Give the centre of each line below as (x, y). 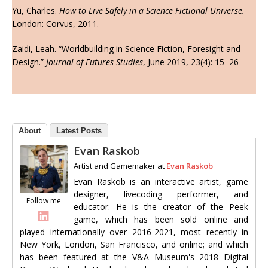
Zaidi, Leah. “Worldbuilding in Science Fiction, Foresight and (126, 49)
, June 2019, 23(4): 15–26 (191, 62)
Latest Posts (79, 131)
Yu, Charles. (36, 11)
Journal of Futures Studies (95, 62)
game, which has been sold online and (161, 220)
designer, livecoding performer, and (161, 194)
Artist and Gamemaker (115, 166)
